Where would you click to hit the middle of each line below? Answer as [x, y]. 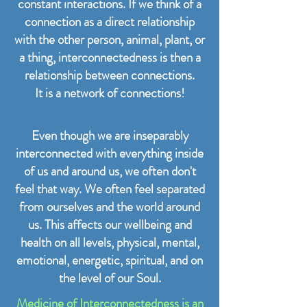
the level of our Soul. [110, 278]
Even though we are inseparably [110, 135]
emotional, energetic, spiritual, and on [110, 260]
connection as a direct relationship [110, 21]
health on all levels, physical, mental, [110, 242]
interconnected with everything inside [110, 153]
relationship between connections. [110, 75]
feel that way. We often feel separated [110, 188]
